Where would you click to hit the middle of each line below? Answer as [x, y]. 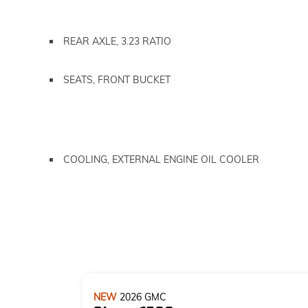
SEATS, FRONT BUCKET [117, 80]
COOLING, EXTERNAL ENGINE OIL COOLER [161, 159]
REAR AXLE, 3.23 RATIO [117, 41]
